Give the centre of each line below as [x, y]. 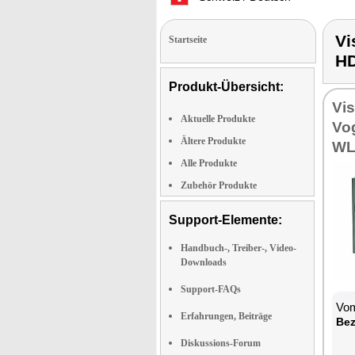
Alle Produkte [209, 163]
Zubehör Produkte [219, 185]
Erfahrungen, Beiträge [226, 316]
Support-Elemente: [225, 220]
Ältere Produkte [213, 141]
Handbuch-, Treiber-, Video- [239, 248]
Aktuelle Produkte [218, 119]
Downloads [204, 262]
